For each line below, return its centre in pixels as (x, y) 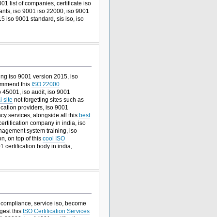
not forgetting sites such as (48, 100)
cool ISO (54, 138)
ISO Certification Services (56, 211)
